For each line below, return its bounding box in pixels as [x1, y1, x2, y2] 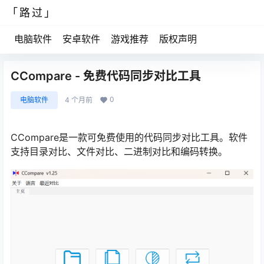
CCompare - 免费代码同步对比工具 [11, 69, 201, 83]
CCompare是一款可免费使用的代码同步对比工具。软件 [11, 131, 247, 143]
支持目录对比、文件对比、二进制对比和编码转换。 [11, 146, 227, 157]
